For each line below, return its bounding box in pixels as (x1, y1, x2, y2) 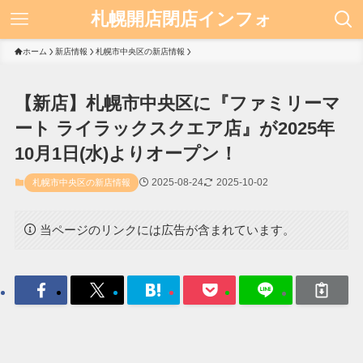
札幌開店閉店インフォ (91, 9, 272, 29)
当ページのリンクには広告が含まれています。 (40, 222, 296, 237)
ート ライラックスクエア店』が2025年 (14, 118, 335, 139)
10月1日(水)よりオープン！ (14, 143, 237, 164)
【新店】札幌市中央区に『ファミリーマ (14, 93, 340, 114)
